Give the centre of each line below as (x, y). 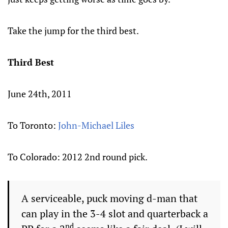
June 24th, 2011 (40, 94)
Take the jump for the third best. (73, 31)
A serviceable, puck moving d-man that (109, 198)
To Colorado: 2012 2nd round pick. (78, 157)
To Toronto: (33, 125)
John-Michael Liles (96, 125)
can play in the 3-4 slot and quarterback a (115, 213)
